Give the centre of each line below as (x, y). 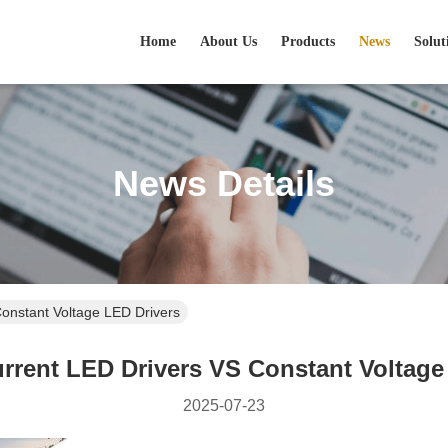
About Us (228, 41)
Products (308, 41)
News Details (224, 183)
